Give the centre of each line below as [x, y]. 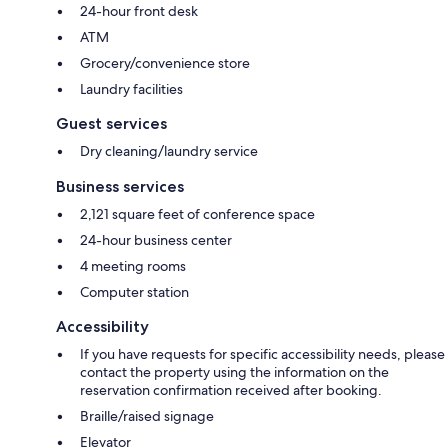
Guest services [111, 123]
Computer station [134, 291]
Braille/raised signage [147, 415]
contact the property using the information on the [234, 371]
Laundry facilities [131, 88]
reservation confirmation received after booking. [231, 389]
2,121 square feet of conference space [197, 213]
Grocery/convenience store [165, 62]
